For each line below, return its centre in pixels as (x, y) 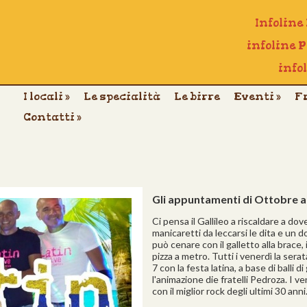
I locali (44, 96)
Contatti (50, 117)
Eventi (255, 96)
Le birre (197, 96)
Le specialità (122, 96)
